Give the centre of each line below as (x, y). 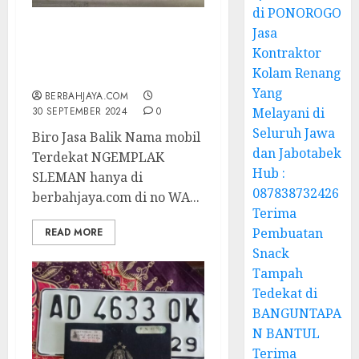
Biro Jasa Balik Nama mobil (116, 137)
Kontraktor (287, 53)
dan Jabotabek (297, 153)
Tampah (278, 273)
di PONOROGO (297, 13)
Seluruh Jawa (294, 133)
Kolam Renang (297, 73)
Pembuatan (288, 233)
